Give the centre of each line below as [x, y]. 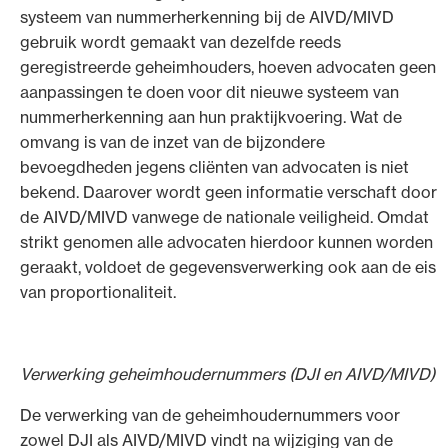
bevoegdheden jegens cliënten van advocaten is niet [214, 166]
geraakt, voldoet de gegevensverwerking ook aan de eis [228, 266]
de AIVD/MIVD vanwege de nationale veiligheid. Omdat [224, 216]
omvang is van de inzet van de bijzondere [172, 141]
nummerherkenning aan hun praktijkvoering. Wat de [211, 116]
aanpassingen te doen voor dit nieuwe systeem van [209, 91]
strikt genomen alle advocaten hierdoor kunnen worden [226, 241]
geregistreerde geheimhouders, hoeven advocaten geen [228, 66]
